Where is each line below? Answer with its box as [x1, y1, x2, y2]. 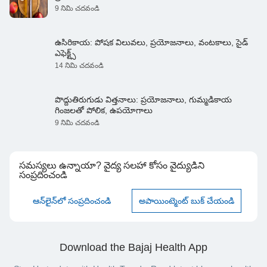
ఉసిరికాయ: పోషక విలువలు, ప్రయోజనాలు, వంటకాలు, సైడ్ [55, 38, 248, 48]
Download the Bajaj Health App [60, 241, 207, 254]
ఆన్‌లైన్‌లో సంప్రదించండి [33, 196, 111, 206]
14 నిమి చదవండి [55, 61, 104, 70]
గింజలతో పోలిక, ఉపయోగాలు [55, 105, 153, 116]
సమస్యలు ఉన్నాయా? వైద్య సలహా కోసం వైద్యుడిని [19, 160, 204, 171]
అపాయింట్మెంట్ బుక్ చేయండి [138, 196, 234, 206]
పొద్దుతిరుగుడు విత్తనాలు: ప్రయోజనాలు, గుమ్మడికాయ [55, 95, 232, 105]
